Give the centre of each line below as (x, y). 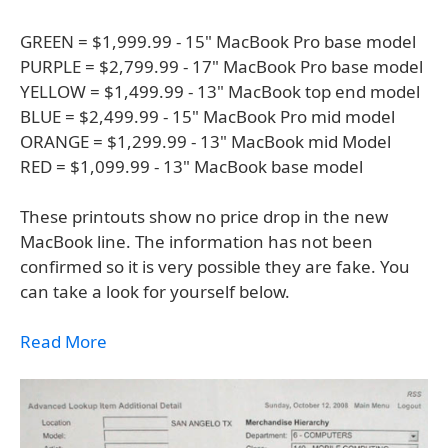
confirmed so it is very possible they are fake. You (215, 266)
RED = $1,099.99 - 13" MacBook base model (191, 166)
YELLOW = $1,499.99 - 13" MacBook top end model (220, 91)
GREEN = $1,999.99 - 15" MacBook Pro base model (218, 41)
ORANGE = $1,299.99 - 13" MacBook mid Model (205, 141)
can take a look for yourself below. (155, 291)
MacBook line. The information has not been (196, 241)
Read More (63, 341)
